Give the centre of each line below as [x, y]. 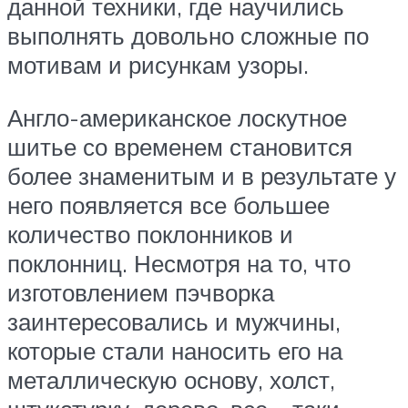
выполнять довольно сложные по [188, 36]
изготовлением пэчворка [141, 293]
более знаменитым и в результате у [202, 176]
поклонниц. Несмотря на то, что [179, 264]
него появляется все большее [168, 205]
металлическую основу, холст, [171, 380]
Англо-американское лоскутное [177, 118]
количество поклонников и [150, 235]
